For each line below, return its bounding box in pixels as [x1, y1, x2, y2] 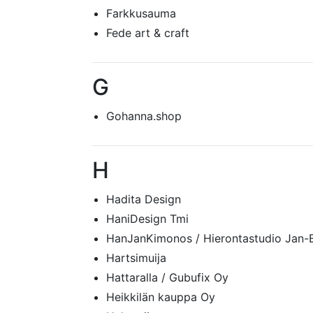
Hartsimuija [106, 251, 166, 265]
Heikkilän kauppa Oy [106, 290, 215, 304]
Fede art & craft [106, 26, 189, 40]
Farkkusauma [106, 6, 176, 20]
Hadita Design [106, 192, 181, 206]
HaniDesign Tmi [106, 212, 189, 226]
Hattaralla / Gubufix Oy [106, 270, 228, 284]
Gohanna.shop [106, 109, 182, 123]
